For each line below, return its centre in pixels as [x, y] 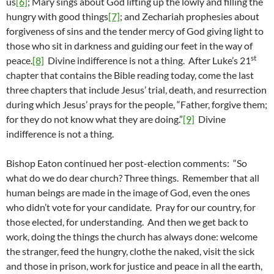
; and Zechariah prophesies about [190, 17]
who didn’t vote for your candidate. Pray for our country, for [131, 207]
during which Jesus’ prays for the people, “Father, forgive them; [137, 105]
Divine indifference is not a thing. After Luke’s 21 [147, 61]
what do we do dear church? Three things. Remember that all [133, 178]
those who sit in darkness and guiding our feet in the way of [129, 46]
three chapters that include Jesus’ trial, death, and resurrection [136, 90]
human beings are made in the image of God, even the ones [128, 193]
